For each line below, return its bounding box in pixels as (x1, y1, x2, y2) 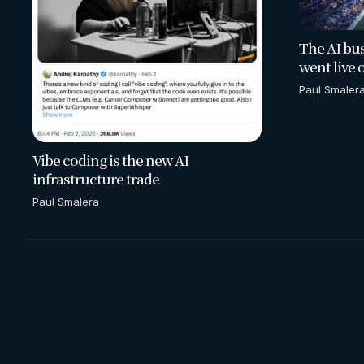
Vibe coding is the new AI (32, 149, 188, 171)
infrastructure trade (32, 168, 159, 189)
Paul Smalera (32, 195, 99, 209)
